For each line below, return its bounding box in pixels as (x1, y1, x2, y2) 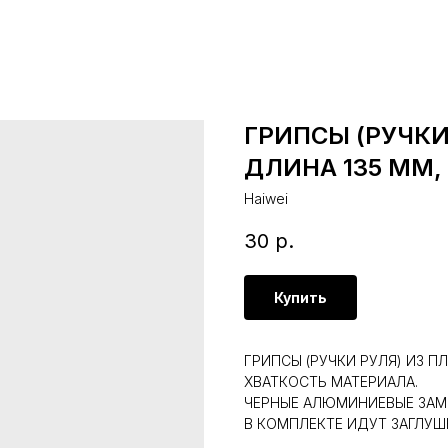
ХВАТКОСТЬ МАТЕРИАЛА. (244, 373, 418, 391)
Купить (274, 289, 327, 307)
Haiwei (244, 190, 288, 207)
